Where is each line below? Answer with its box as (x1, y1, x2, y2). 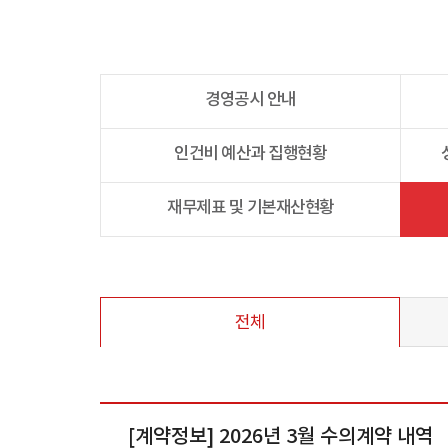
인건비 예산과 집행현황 (174, 144, 327, 164)
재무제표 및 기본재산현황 (166, 198, 334, 218)
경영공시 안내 (205, 90, 296, 110)
